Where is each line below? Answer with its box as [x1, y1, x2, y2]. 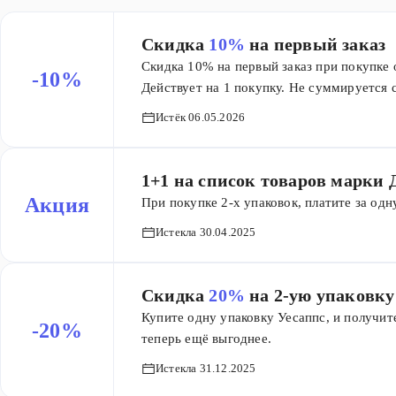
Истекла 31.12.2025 [156, 362, 256, 375]
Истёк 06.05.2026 [156, 110, 246, 124]
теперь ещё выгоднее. [141, 331, 271, 346]
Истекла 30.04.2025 [156, 225, 256, 239]
